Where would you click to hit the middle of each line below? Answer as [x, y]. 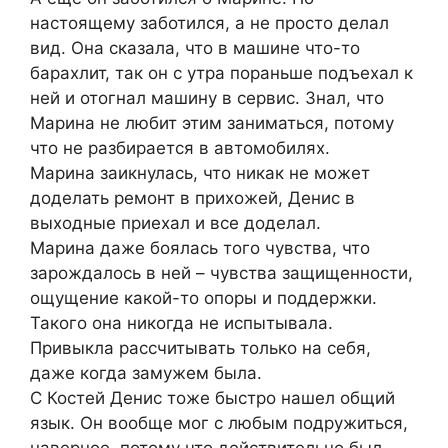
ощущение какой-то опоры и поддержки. [203, 297]
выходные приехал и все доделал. [175, 222]
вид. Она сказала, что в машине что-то [195, 47]
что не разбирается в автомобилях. [180, 147]
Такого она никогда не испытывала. [181, 322]
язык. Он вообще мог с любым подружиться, [219, 422]
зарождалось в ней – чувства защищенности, [221, 272]
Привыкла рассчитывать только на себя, [200, 347]
